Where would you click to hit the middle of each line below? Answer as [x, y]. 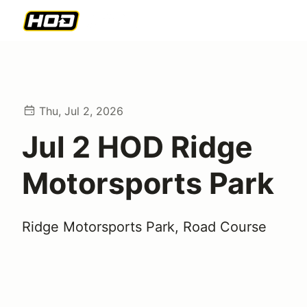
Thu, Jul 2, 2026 [81, 111]
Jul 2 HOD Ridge [137, 147]
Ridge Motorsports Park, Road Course [144, 227]
